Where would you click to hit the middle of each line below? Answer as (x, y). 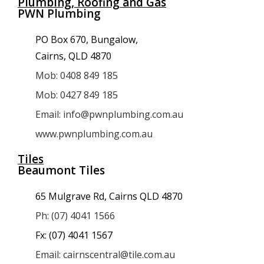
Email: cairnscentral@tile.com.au (105, 255)
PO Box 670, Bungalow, (87, 39)
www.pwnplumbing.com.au (94, 134)
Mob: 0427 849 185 (77, 95)
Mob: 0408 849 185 (77, 75)
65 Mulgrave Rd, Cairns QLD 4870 (109, 196)
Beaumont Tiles (61, 170)
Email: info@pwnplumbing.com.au (109, 114)
